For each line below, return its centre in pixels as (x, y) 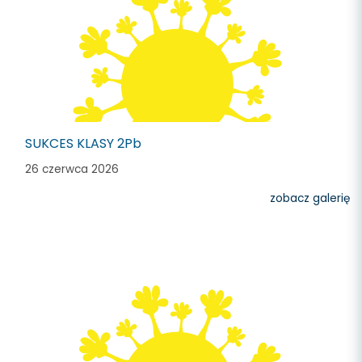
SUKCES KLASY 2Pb (83, 143)
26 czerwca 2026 (72, 169)
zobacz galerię (310, 198)
